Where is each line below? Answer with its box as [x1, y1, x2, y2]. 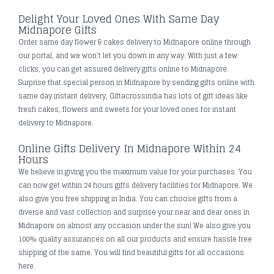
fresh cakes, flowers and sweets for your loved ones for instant [18, 103, 236, 116]
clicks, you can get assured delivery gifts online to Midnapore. [18, 62, 229, 75]
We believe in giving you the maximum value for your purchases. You [18, 165, 252, 178]
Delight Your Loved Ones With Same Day [18, 9, 220, 28]
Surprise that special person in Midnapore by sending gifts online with [18, 76, 254, 89]
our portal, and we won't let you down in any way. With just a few [18, 49, 237, 62]
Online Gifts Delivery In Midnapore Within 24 [18, 139, 241, 158]
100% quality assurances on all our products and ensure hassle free [18, 232, 252, 245]
